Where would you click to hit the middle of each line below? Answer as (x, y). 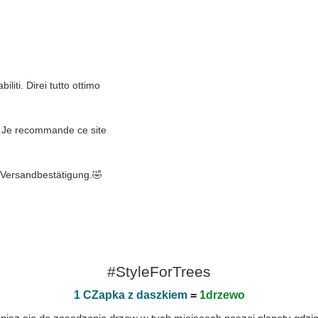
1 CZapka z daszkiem (130, 295)
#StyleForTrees (159, 272)
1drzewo (222, 295)
